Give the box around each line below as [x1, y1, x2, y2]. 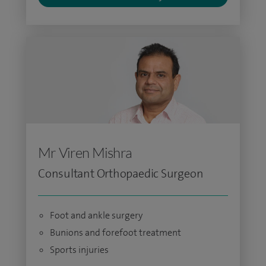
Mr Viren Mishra [38, 144, 132, 161]
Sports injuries [50, 243, 109, 256]
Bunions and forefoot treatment [50, 226, 181, 239]
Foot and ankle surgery [50, 209, 142, 221]
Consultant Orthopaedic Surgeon [38, 166, 204, 181]
